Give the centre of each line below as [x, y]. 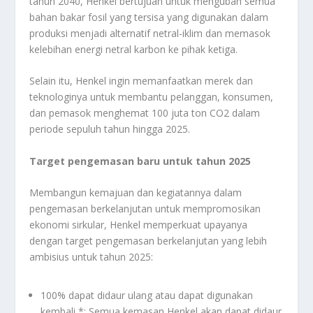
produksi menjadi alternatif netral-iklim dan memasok [150, 33]
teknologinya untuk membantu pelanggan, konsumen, [152, 97]
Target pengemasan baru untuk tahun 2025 [140, 161]
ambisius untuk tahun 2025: [92, 257]
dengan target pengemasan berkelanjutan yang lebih [148, 241]
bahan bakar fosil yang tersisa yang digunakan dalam [149, 17]
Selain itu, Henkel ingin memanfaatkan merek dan [141, 81]
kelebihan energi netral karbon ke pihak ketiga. [134, 49]
